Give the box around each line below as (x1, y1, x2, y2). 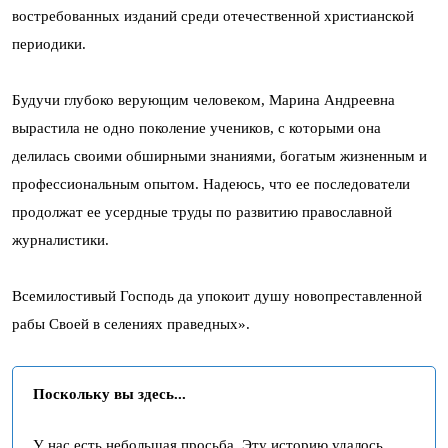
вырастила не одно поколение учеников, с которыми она (12, 120, 381, 136)
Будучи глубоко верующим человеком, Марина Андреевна (12, 92, 395, 108)
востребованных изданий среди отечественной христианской (12, 8, 414, 24)
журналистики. (12, 232, 109, 248)
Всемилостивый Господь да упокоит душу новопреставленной (12, 288, 422, 304)
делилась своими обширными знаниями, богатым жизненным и (12, 148, 427, 164)
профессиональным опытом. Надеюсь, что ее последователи (12, 176, 410, 192)
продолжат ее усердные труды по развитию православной (12, 204, 392, 220)
